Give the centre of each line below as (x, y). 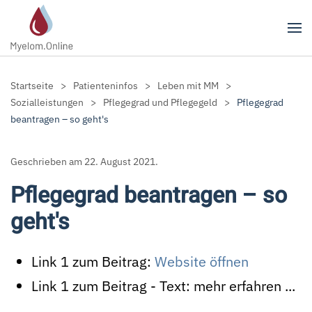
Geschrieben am (47, 162)
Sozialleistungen (47, 102)
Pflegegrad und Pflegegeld (160, 102)
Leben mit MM (188, 86)
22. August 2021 (120, 162)
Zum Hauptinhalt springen (96, 40)
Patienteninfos (106, 86)
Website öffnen (202, 262)
